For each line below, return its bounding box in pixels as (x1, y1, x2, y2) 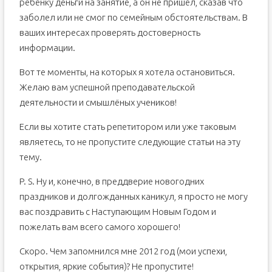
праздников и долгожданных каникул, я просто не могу (19, 191, 248, 202)
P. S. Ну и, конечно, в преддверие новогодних (19, 176, 204, 186)
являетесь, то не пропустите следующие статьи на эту (19, 137, 240, 147)
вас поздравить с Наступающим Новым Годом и (19, 206, 216, 217)
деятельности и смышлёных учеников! (19, 97, 177, 107)
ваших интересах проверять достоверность (19, 27, 200, 38)
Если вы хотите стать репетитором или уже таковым (19, 121, 236, 132)
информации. (19, 42, 75, 53)
